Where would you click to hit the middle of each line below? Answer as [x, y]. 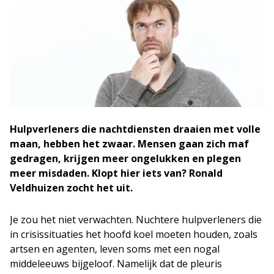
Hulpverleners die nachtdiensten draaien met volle [135, 129]
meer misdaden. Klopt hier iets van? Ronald [116, 173]
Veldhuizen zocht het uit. [71, 187]
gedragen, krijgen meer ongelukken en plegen [125, 158]
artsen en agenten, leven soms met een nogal [115, 249]
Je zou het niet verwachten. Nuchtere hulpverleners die [136, 219]
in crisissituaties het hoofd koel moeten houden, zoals [134, 234]
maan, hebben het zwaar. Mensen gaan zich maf [129, 143]
